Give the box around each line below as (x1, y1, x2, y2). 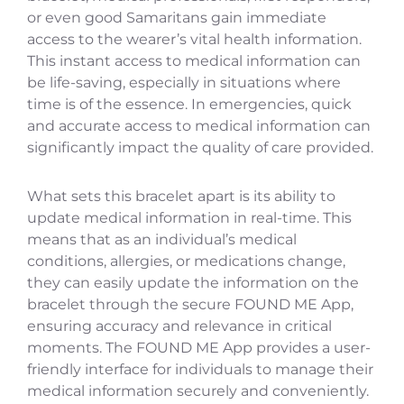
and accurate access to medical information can (27, 117, 371, 135)
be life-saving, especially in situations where (27, 74, 341, 92)
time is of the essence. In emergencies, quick (27, 96, 352, 114)
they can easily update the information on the (27, 274, 359, 292)
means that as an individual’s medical (27, 231, 297, 249)
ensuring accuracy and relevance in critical (27, 317, 332, 335)
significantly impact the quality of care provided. (27, 139, 373, 157)
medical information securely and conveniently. (27, 382, 369, 400)
